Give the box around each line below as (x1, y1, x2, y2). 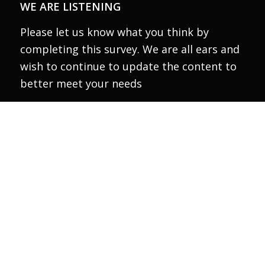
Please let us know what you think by (20, 24, 209, 39)
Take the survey (46, 122, 144, 136)
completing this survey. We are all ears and (20, 41, 240, 56)
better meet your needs (20, 76, 142, 91)
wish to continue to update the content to (20, 59, 237, 73)
